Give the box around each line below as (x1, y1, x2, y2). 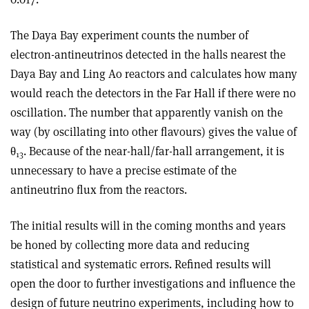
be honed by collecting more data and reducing (10, 237, 250, 252)
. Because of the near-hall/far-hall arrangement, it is (23, 143, 284, 159)
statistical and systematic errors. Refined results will (10, 256, 271, 272)
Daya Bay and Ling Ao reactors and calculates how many (10, 66, 297, 81)
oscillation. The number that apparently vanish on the (10, 104, 283, 120)
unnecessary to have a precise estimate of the (10, 162, 237, 178)
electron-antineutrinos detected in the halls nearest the (10, 46, 286, 62)
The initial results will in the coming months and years (10, 217, 286, 233)
